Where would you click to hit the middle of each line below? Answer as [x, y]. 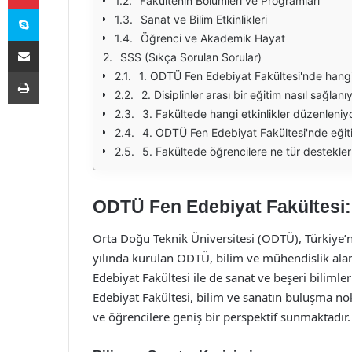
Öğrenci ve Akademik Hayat [213, 38]
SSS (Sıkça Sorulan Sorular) [191, 57]
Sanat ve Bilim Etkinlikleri [204, 19]
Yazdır [53, 71]
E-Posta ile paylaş [54, 40]
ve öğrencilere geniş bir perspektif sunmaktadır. [222, 316]
